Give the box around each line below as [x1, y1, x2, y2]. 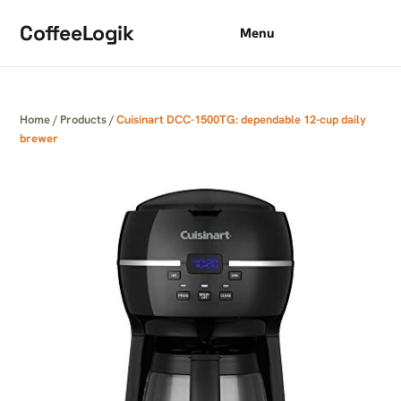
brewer [20, 131, 58, 146]
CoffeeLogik [20, 19, 134, 47]
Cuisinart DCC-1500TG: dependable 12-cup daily [116, 112, 366, 127]
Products [60, 112, 107, 127]
